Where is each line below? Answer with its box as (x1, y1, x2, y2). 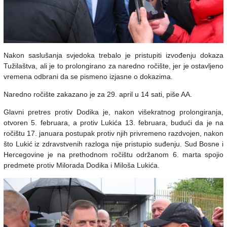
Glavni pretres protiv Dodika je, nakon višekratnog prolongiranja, (4, 108, 223, 117)
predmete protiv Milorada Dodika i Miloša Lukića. (4, 161, 160, 170)
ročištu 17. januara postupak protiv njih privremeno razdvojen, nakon (4, 129, 223, 138)
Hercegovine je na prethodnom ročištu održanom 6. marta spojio (4, 150, 223, 159)
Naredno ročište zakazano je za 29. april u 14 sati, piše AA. (4, 90, 194, 99)
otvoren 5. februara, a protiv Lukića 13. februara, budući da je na (4, 119, 223, 127)
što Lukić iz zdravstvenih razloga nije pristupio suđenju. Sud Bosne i (4, 140, 223, 148)
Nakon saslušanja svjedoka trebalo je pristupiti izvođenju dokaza (4, 51, 223, 60)
